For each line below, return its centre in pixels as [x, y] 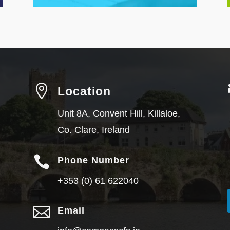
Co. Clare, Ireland [93, 130]
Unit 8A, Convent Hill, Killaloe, [119, 114]
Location [84, 92]
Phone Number [93, 160]
